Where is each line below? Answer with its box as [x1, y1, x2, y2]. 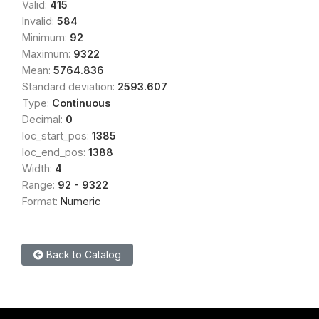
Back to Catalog [43, 249, 121, 261]
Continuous [52, 97, 110, 109]
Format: [22, 195, 61, 207]
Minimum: [22, 31, 70, 43]
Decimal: [22, 113, 66, 125]
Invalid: [22, 15, 57, 27]
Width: [22, 162, 55, 174]
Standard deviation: [22, 80, 117, 93]
